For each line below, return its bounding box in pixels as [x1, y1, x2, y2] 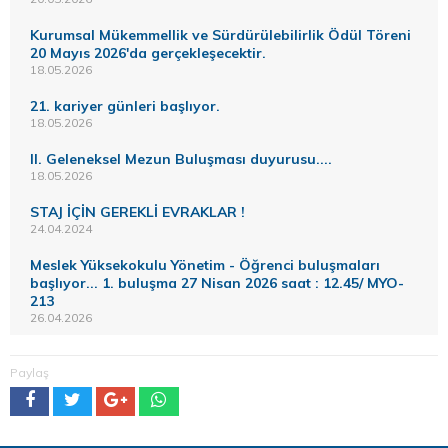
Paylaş [10, 364, 49, 380]
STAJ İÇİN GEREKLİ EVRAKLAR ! [30, 202, 245, 221]
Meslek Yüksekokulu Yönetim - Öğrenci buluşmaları [30, 255, 380, 274]
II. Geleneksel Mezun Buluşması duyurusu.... [30, 149, 332, 168]
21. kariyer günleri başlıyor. [30, 96, 220, 115]
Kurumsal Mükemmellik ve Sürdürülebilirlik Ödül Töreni [30, 25, 411, 44]
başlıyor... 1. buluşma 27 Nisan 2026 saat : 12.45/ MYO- [30, 273, 404, 292]
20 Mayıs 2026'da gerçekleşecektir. [30, 43, 266, 62]
